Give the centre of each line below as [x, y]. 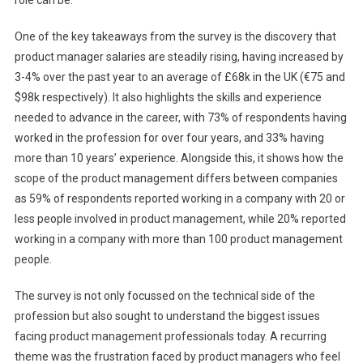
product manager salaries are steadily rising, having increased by [179, 57]
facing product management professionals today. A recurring [170, 336]
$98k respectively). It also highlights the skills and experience [168, 97]
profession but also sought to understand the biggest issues [167, 316]
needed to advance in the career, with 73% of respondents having [180, 117]
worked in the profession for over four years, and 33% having [169, 138]
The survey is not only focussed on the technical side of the [164, 296]
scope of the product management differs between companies [176, 178]
